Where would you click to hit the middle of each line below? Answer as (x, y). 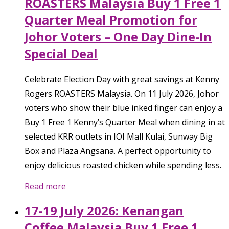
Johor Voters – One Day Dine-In (118, 36)
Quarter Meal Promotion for (111, 19)
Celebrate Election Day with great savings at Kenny (122, 79)
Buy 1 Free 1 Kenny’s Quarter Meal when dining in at (125, 122)
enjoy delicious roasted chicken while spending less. (123, 165)
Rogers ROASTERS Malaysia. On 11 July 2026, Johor (122, 93)
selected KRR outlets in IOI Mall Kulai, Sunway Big (119, 136)
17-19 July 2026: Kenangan (104, 210)
